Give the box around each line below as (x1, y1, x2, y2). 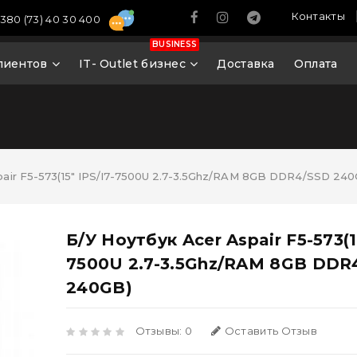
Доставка (217, 57, 275, 71)
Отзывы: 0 (135, 324, 193, 337)
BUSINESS (151, 39, 198, 49)
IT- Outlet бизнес (78, 57, 186, 71)
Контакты (291, 10, 345, 22)
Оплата (293, 57, 338, 71)
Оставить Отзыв (224, 324, 318, 337)
